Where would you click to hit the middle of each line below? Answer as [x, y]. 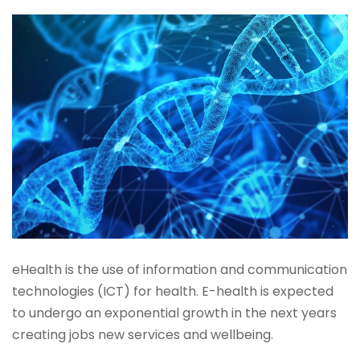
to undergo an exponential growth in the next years [174, 313]
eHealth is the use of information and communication [180, 269]
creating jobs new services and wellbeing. [143, 334]
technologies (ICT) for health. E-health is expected [173, 291]
